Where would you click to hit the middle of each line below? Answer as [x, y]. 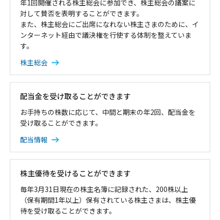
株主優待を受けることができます [75, 173]
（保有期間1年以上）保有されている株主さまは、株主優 [108, 200]
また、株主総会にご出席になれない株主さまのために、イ [109, 24]
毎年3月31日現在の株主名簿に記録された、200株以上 [104, 189]
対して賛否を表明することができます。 [82, 13]
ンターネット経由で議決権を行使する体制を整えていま [106, 35]
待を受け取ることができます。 [68, 210]
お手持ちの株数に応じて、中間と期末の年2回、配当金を [108, 112]
